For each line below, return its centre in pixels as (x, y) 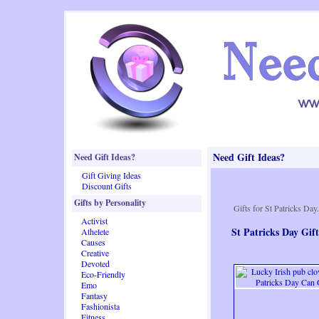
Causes (93, 242)
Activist (94, 221)
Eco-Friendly (103, 274)
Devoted (95, 263)
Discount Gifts (107, 186)
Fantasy (94, 296)
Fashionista (100, 306)
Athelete (95, 231)
